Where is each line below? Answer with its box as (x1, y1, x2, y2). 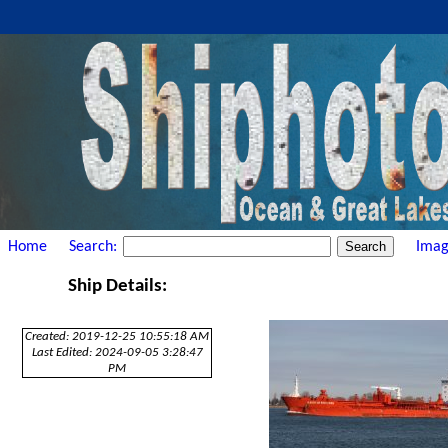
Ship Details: (67, 277, 167, 297)
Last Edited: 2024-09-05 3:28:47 (31, 346, 203, 360)
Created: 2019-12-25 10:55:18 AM (25, 330, 210, 344)
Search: (69, 238, 121, 255)
